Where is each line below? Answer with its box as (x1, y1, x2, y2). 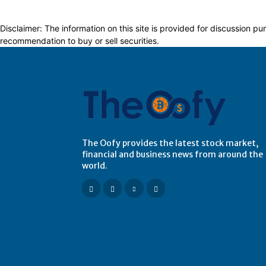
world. (82, 160, 107, 171)
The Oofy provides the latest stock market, (82, 137, 258, 148)
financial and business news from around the (82, 148, 263, 160)
